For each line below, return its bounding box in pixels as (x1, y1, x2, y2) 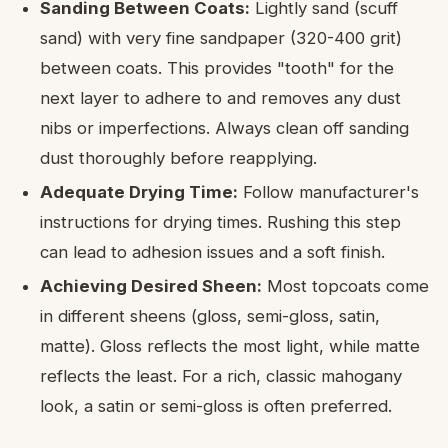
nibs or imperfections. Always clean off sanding (40, 117, 409, 138)
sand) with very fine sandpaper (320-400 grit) (40, 27, 402, 48)
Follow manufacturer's (238, 181, 419, 202)
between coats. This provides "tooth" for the (40, 57, 394, 78)
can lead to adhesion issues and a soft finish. (40, 241, 385, 262)
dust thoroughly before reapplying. (40, 147, 317, 168)
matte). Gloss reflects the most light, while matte (40, 335, 420, 356)
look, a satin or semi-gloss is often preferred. (40, 395, 392, 416)
